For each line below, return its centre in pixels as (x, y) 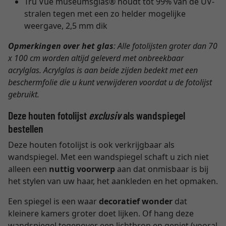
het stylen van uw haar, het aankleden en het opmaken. (113, 181)
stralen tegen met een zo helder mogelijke (105, 14)
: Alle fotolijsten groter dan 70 (165, 46)
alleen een (29, 169)
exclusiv (105, 115)
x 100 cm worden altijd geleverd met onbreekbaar (96, 58)
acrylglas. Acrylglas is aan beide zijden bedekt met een (103, 70)
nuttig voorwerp (82, 169)
